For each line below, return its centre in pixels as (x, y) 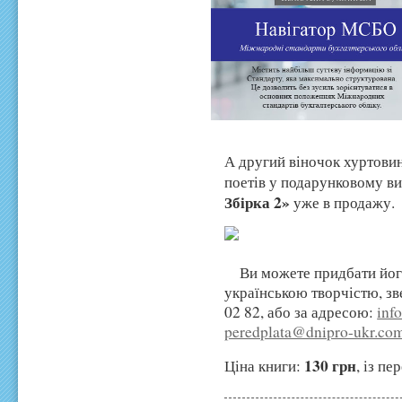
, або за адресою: (319, 312)
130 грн (331, 366)
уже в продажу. (343, 203)
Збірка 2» (258, 202)
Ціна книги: (265, 366)
